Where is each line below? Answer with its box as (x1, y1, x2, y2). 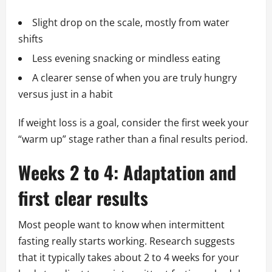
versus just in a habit (18, 87, 113, 101)
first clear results (18, 184, 148, 212)
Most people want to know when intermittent (18, 218, 225, 232)
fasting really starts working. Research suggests (18, 234, 235, 248)
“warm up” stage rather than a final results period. (18, 132, 248, 146)
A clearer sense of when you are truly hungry (32, 71, 237, 85)
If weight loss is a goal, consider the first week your (18, 116, 249, 130)
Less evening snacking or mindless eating (32, 52, 220, 66)
